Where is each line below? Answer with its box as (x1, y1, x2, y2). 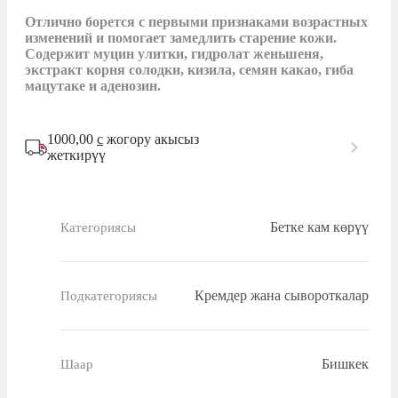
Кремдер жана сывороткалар (195, 288, 369, 304)
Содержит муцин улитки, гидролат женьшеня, (25, 46, 323, 62)
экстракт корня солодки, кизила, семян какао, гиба (25, 62, 354, 78)
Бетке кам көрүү (270, 219, 369, 235)
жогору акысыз (103, 131, 199, 147)
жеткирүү (47, 147, 106, 163)
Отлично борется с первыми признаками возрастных (25, 14, 368, 30)
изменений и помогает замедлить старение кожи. (25, 30, 337, 46)
